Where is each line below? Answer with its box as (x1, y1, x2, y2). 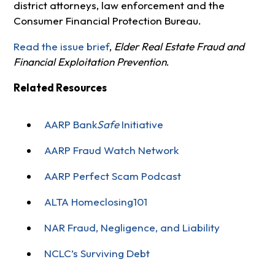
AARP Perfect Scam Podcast (44, 169, 181, 182)
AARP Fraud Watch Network (44, 143, 179, 157)
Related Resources (13, 81, 107, 95)
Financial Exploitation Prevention (13, 55, 166, 69)
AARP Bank (44, 117, 97, 131)
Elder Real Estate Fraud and (114, 40, 244, 53)
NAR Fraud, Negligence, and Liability (44, 221, 220, 234)
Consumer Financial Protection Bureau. (13, 14, 201, 28)
